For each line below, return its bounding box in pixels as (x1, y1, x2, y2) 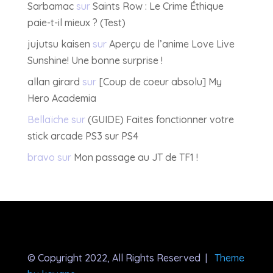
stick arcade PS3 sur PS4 (27, 130, 138, 143)
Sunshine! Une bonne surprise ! (27, 54, 163, 67)
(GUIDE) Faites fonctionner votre (87, 113, 234, 126)
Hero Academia (27, 92, 96, 105)
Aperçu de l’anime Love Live (108, 38, 235, 51)
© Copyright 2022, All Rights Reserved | (27, 252, 212, 264)
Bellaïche (27, 113, 69, 126)
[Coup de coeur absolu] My (98, 76, 222, 88)
